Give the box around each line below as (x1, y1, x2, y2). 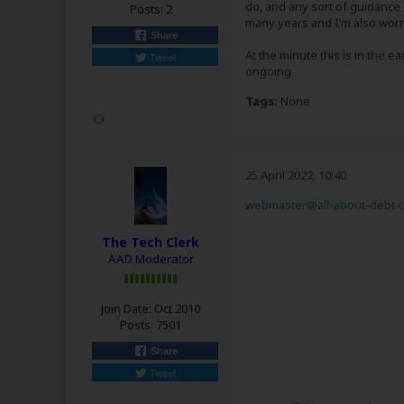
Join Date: (101, 300, 151, 317)
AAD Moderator (107, 251, 194, 267)
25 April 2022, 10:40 (245, 167, 346, 183)
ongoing (245, 63, 291, 79)
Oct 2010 (154, 300, 200, 317)
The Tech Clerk (102, 234, 199, 251)
